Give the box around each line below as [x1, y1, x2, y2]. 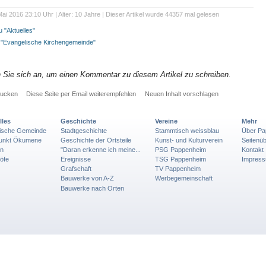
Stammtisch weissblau [155, 127, 220, 135]
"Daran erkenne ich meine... [61, 146, 141, 154]
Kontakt [242, 146, 264, 154]
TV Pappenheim [155, 165, 201, 173]
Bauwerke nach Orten [61, 184, 124, 192]
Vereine [155, 118, 178, 125]
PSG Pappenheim [155, 146, 207, 154]
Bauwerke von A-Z [61, 175, 114, 182]
